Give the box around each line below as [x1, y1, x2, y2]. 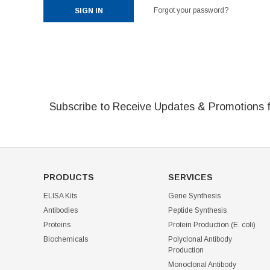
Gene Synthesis [168, 192, 221, 200]
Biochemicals [43, 235, 88, 243]
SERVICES [168, 172, 213, 182]
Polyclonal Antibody [168, 235, 232, 243]
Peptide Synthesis [168, 206, 227, 215]
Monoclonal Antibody [168, 260, 236, 269]
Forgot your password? [154, 6, 228, 14]
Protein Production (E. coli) [168, 221, 256, 229]
